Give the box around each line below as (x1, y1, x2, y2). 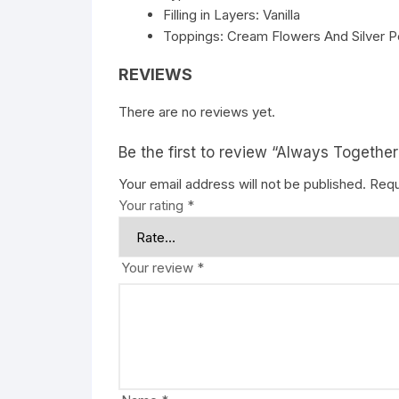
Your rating (118, 197, 187, 214)
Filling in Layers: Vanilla (163, 6, 300, 23)
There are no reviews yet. (118, 103, 275, 120)
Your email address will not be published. (118, 175, 366, 192)
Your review (121, 259, 197, 276)
